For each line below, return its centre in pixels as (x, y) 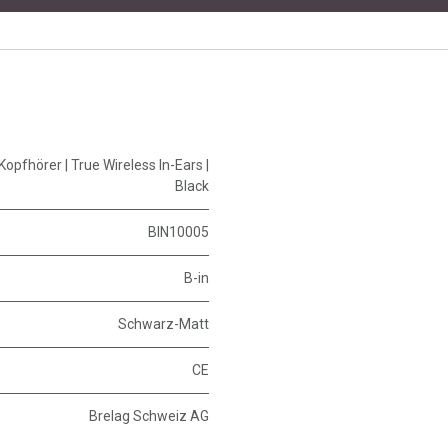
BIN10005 (178, 232)
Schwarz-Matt (163, 324)
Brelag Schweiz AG (149, 416)
